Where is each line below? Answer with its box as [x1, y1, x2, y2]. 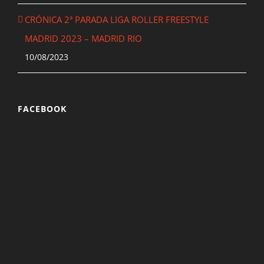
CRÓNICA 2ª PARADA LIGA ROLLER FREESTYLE [25, 13, 209, 25]
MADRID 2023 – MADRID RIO [25, 32, 142, 44]
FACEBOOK [18, 103, 67, 114]
